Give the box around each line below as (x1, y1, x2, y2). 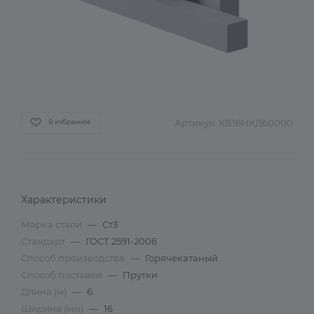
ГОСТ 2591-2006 (86, 235, 157, 247)
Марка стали (21, 219, 84, 230)
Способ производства (21, 252, 127, 264)
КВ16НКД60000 (219, 117, 293, 128)
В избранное (48, 117, 91, 125)
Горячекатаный (145, 252, 218, 264)
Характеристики (21, 193, 107, 206)
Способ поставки (21, 269, 104, 280)
